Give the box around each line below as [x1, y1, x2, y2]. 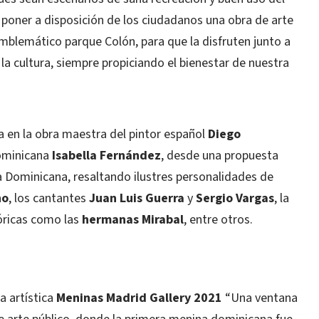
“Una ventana [222, 289, 298, 307]
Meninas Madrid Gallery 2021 [56, 289, 222, 307]
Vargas [236, 189, 274, 207]
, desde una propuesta [161, 147, 278, 164]
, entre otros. [184, 211, 253, 229]
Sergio [196, 189, 233, 207]
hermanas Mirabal [82, 211, 184, 229]
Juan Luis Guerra [89, 189, 184, 207]
